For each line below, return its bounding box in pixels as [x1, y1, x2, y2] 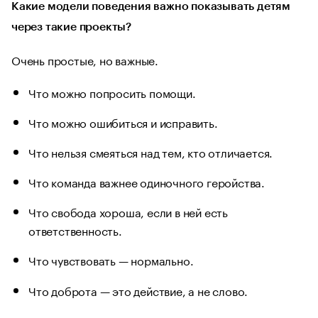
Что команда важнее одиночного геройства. [28, 172, 265, 191]
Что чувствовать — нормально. [28, 251, 194, 269]
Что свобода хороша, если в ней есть [28, 202, 229, 221]
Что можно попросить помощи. [28, 83, 196, 101]
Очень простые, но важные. [11, 50, 158, 68]
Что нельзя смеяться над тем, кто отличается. [28, 143, 273, 161]
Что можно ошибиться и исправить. [28, 113, 218, 131]
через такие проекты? [11, 21, 132, 33]
